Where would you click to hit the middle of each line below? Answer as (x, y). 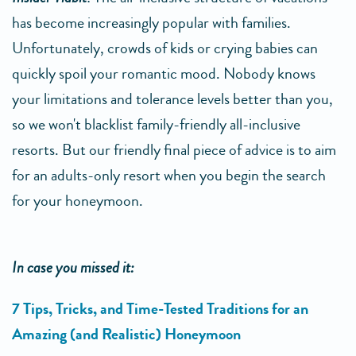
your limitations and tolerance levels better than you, (172, 99)
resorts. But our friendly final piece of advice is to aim (174, 149)
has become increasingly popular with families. (151, 22)
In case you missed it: (73, 267)
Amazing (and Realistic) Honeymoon (126, 334)
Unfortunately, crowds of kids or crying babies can (165, 48)
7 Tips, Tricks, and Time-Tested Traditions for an (160, 308)
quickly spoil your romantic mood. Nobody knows (164, 73)
